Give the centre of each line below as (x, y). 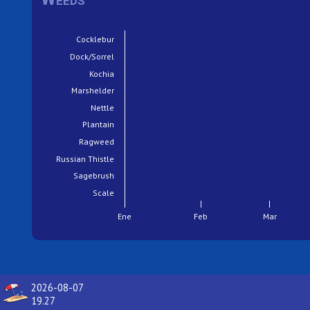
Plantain (99, 125)
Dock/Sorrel (92, 57)
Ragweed (97, 142)
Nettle (103, 108)
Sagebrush (94, 176)
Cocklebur (96, 39)
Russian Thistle (85, 159)
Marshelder (93, 91)
